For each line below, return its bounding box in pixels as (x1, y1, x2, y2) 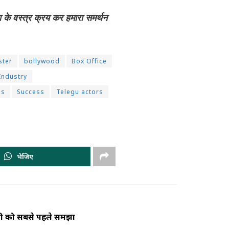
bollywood (24, 57, 60, 66)
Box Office (72, 57, 107, 66)
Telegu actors (56, 87, 103, 97)
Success (17, 87, 44, 97)
